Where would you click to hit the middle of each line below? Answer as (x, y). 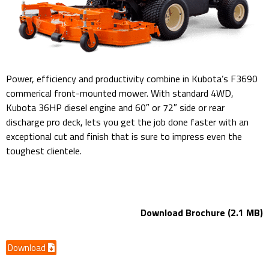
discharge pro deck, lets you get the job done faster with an (127, 122)
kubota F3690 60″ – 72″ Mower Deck (82, 177)
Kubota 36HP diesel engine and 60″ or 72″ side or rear (115, 108)
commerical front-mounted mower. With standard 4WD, (120, 93)
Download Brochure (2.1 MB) (202, 212)
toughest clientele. (44, 151)
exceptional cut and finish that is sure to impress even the (124, 137)
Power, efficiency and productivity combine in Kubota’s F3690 (132, 79)
